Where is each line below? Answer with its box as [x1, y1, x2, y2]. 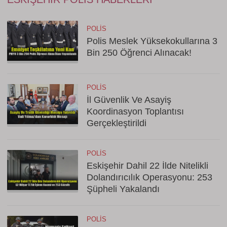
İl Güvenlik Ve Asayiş [87, 95, 171, 105]
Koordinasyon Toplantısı [87, 106, 184, 117]
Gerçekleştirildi [87, 118, 146, 128]
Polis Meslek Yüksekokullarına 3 [87, 36, 217, 46]
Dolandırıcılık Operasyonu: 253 [87, 172, 212, 182]
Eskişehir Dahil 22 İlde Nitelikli [87, 161, 208, 171]
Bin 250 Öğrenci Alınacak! [87, 48, 192, 58]
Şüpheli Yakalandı [87, 184, 160, 194]
